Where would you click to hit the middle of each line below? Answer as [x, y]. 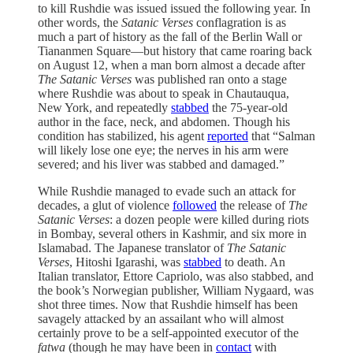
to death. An [253, 262]
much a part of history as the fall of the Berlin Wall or [170, 37]
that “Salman [282, 136]
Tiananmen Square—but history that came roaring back [175, 51]
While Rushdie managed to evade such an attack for [167, 191]
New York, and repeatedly [104, 108]
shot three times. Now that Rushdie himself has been [168, 305]
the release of [253, 206]
